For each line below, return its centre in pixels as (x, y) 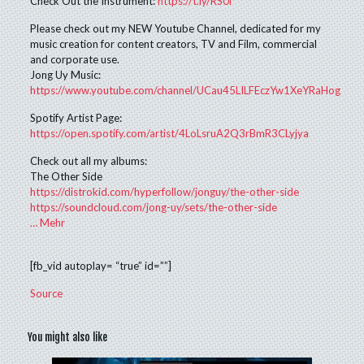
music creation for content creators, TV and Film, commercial (174, 44)
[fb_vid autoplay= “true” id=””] (101, 266)
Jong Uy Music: (66, 75)
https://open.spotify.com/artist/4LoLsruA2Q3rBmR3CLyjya (170, 133)
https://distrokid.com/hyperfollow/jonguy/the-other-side (165, 192)
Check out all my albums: (89, 161)
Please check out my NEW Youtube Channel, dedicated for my (176, 28)
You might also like (67, 337)
